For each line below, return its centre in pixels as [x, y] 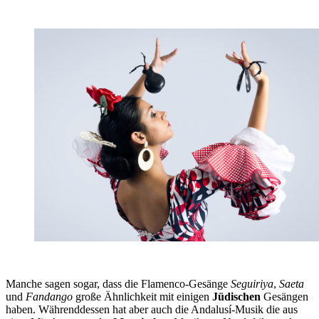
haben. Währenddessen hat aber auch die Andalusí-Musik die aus [152, 310]
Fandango [49, 297]
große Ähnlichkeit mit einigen [142, 297]
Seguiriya [252, 284]
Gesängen [284, 297]
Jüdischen [236, 297]
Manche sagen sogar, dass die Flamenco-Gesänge [118, 284]
